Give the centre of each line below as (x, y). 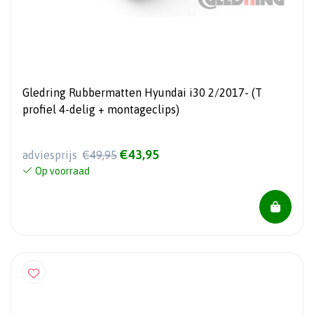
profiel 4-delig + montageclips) (101, 109)
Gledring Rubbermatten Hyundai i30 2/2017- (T (142, 92)
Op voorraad (62, 171)
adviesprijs (51, 155)
